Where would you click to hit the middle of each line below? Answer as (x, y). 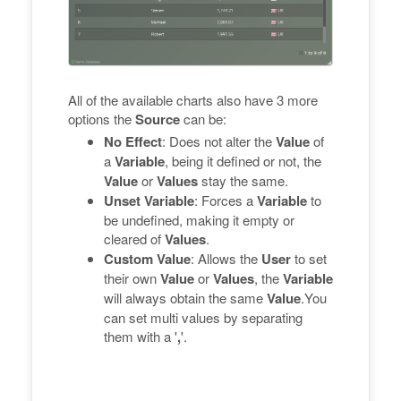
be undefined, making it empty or (199, 219)
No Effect (133, 141)
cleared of (134, 238)
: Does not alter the (219, 141)
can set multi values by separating (203, 317)
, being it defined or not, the (243, 160)
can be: (203, 118)
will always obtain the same (185, 297)
